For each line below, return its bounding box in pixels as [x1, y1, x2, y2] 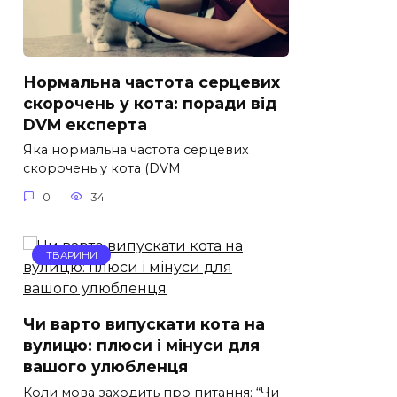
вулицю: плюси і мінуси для [23, 335, 260, 354]
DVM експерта [23, 114, 147, 134]
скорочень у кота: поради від [23, 93, 276, 113]
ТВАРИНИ [45, 248, 97, 261]
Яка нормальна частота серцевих [23, 142, 249, 159]
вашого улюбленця [23, 356, 188, 376]
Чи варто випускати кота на [23, 314, 265, 333]
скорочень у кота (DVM [23, 160, 181, 177]
